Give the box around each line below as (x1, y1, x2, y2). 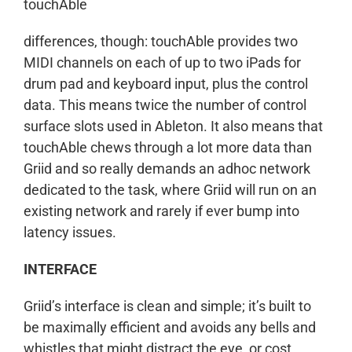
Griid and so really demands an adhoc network (24, 160, 310, 177)
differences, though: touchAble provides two (24, 33, 298, 49)
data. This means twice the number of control (24, 97, 306, 113)
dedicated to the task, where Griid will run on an (24, 181, 317, 198)
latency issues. (24, 224, 116, 240)
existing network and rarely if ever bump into (24, 203, 299, 219)
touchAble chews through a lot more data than (24, 139, 312, 156)
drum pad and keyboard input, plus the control (24, 75, 308, 92)
